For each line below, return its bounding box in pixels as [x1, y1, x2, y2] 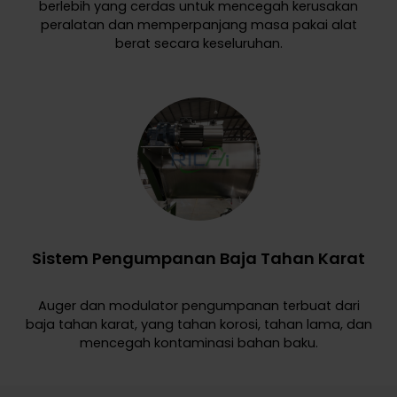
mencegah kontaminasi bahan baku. [79, 334, 318, 353]
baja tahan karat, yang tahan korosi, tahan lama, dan [25, 315, 372, 334]
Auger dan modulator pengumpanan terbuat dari [37, 297, 360, 315]
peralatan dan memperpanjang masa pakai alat [40, 16, 357, 35]
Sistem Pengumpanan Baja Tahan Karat [32, 247, 365, 270]
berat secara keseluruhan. [114, 35, 283, 53]
